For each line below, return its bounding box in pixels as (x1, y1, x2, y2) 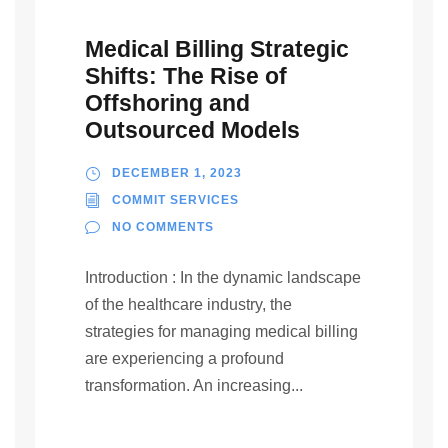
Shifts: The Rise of (85, 63, 287, 89)
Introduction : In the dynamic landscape (85, 269, 361, 286)
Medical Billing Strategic (85, 36, 349, 62)
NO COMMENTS (112, 221, 214, 233)
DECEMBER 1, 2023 (112, 167, 242, 179)
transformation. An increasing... (85, 377, 303, 394)
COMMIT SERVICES (112, 194, 239, 206)
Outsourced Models (85, 117, 300, 143)
